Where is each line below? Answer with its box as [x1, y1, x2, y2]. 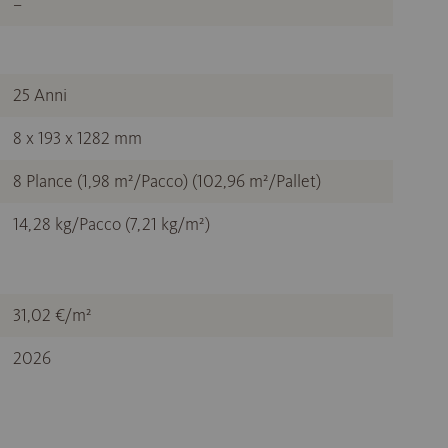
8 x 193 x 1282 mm [13, 127, 142, 150]
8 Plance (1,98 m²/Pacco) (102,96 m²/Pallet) [13, 170, 321, 193]
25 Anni [13, 84, 67, 107]
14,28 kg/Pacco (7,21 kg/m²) [13, 213, 210, 236]
